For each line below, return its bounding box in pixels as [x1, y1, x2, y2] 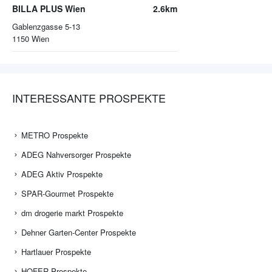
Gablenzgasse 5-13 [12, 21, 80, 33]
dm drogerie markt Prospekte [21, 207, 123, 219]
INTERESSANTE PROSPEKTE [12, 90, 166, 106]
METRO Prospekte [21, 129, 88, 141]
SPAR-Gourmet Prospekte [21, 188, 114, 200]
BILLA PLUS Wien [12, 2, 86, 15]
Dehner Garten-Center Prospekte [21, 226, 136, 239]
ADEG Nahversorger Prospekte [21, 149, 131, 161]
